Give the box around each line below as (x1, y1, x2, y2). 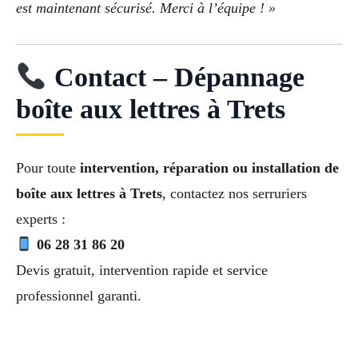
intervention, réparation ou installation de (80, 160, 339, 177)
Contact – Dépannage (46, 62, 304, 93)
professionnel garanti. (16, 288, 141, 304)
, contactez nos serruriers (162, 185, 307, 202)
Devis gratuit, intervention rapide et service (16, 262, 268, 279)
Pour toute (16, 160, 80, 177)
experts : (16, 211, 66, 228)
